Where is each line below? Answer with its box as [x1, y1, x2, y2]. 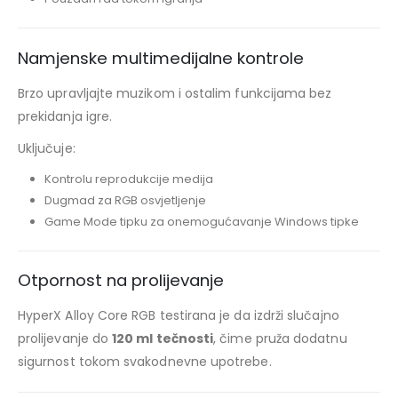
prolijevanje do [18, 330, 113, 348]
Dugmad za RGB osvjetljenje [44, 191, 206, 209]
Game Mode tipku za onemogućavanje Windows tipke [44, 212, 359, 230]
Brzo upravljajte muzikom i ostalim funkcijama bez [18, 84, 332, 102]
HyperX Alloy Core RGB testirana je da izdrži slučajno [18, 306, 339, 325]
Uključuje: [18, 139, 76, 157]
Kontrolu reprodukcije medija [44, 170, 213, 187]
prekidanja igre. [18, 107, 113, 125]
